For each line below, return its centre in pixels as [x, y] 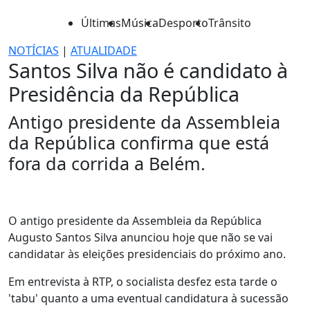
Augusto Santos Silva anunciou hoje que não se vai [140, 237]
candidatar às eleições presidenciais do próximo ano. [147, 254]
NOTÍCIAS [34, 51]
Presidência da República [124, 94]
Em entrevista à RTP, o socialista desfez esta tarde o [143, 282]
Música [140, 23]
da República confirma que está [139, 143]
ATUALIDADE [104, 51]
